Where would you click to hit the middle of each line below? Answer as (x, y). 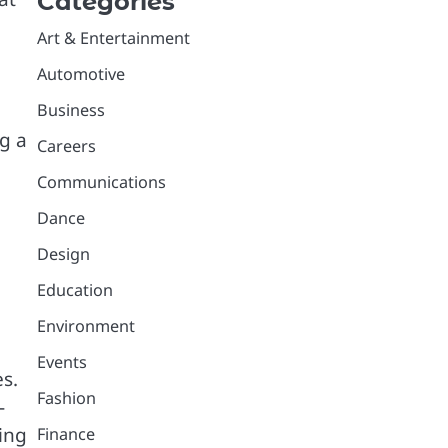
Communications (101, 181)
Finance (65, 433)
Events (61, 361)
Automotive (80, 73)
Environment (85, 325)
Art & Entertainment (113, 37)
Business (70, 109)
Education (74, 289)
